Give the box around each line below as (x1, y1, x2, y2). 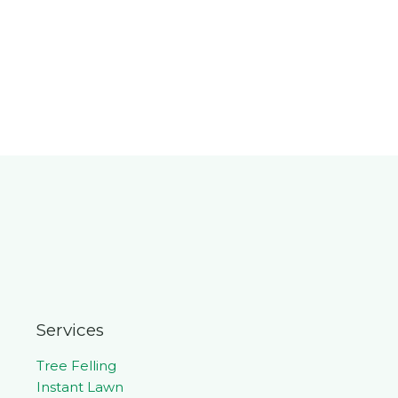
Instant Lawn (36, 378, 123, 395)
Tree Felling (36, 356, 116, 374)
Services (36, 320, 104, 341)
